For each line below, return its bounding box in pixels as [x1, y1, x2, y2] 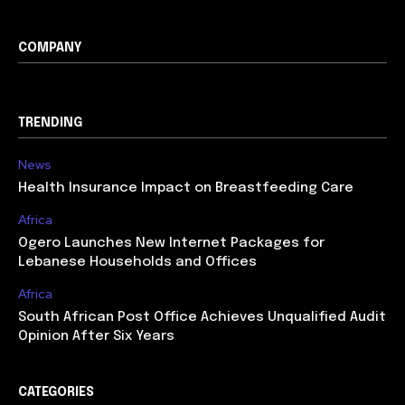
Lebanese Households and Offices [18, 254, 257, 269]
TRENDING [18, 116, 82, 129]
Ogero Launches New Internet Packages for [18, 235, 325, 250]
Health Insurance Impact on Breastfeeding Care [18, 180, 353, 195]
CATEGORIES [18, 385, 94, 399]
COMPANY [18, 41, 82, 54]
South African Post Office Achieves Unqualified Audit [18, 309, 386, 325]
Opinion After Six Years [18, 328, 174, 344]
